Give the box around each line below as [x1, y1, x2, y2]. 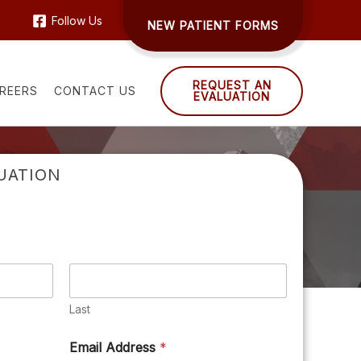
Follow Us [52, 14, 103, 28]
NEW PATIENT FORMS [147, 19, 279, 32]
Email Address [69, 339, 160, 355]
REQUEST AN [192, 78, 272, 92]
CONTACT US [54, 84, 136, 98]
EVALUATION [193, 89, 270, 103]
